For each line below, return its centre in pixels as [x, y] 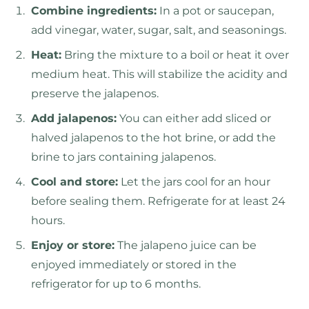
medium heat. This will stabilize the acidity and [159, 74]
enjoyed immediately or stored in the [134, 265]
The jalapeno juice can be [186, 246]
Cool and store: [74, 182]
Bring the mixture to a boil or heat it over [175, 55]
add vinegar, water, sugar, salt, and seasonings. [159, 30]
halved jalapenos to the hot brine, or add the [153, 138]
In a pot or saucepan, [215, 11]
